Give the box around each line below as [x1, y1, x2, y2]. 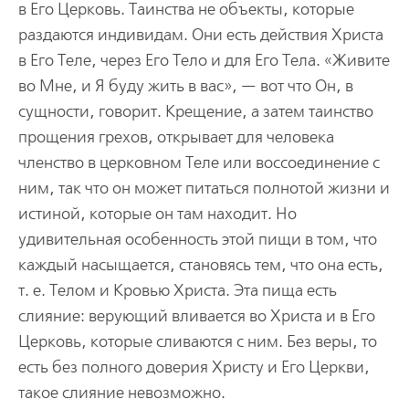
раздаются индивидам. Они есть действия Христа [17, 25, 383, 45]
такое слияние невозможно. [17, 383, 225, 403]
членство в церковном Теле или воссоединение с [17, 152, 380, 173]
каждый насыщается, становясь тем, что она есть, [17, 255, 383, 275]
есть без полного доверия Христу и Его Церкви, [17, 357, 370, 377]
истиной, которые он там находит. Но [17, 204, 297, 224]
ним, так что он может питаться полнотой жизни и [17, 178, 390, 198]
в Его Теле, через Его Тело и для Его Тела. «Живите [17, 50, 390, 70]
